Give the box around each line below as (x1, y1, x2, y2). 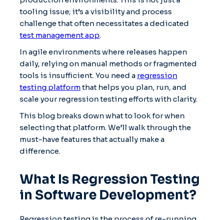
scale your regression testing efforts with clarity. (20, 94, 197, 104)
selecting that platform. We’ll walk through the (20, 122, 191, 132)
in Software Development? (20, 187, 196, 203)
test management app (20, 30, 100, 40)
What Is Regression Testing (20, 171, 200, 188)
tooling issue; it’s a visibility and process (20, 6, 172, 16)
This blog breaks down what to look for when (20, 110, 185, 120)
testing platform (20, 82, 81, 92)
